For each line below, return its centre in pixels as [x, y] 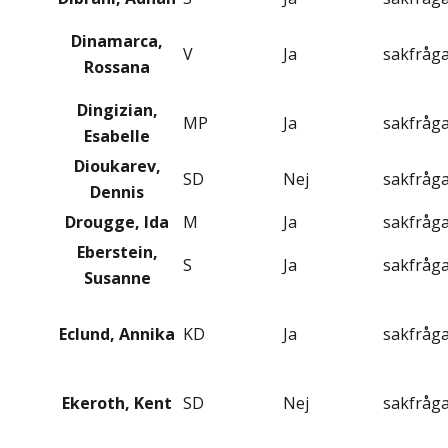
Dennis [117, 192]
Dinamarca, [117, 41]
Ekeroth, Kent [117, 403]
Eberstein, [117, 252]
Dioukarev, [117, 166]
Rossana [117, 67]
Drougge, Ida [117, 222]
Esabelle [117, 136]
